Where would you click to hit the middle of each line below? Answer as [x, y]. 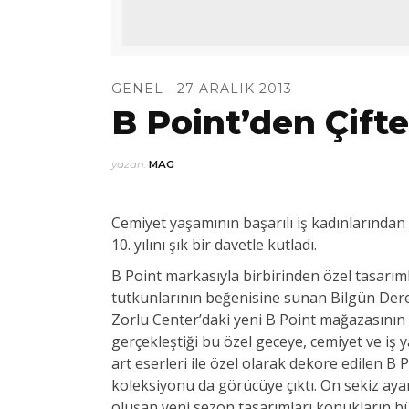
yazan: [130, 164]
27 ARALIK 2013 [235, 88]
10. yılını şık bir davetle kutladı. [214, 244]
